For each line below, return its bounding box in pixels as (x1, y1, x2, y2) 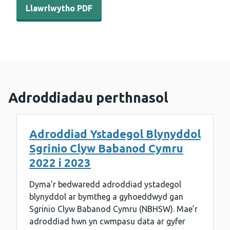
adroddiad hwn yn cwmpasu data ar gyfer (29, 217, 185, 226)
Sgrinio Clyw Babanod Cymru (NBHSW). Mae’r (29, 204, 198, 214)
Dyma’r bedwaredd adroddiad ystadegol (29, 180, 181, 189)
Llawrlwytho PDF (26, 4, 92, 13)
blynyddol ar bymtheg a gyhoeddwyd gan (29, 192, 183, 202)
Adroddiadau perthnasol (8, 90, 168, 106)
